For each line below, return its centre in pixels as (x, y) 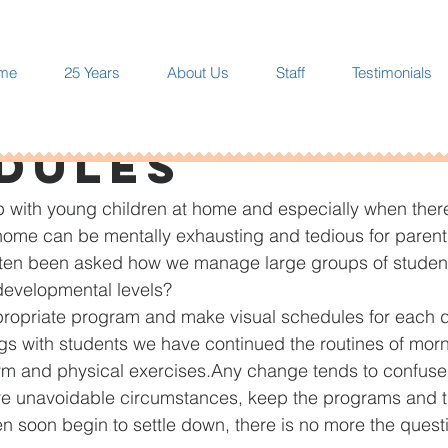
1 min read (97, 122)
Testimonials (392, 72)
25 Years (92, 72)
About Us (198, 72)
